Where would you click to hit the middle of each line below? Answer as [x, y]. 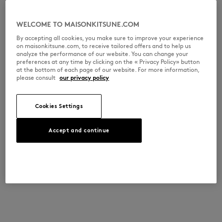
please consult [37, 77]
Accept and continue [79, 130]
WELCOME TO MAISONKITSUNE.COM [78, 24]
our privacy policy [84, 77]
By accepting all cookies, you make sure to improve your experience [110, 38]
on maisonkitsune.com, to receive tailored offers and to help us [104, 46]
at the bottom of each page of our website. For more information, [108, 69]
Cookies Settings [59, 106]
